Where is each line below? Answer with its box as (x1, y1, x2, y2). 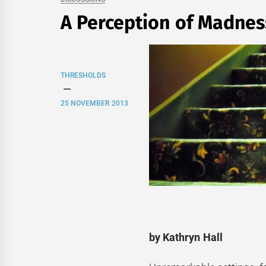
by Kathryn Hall (148, 231, 223, 244)
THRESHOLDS (61, 71, 106, 80)
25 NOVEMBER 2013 (61, 99, 128, 107)
